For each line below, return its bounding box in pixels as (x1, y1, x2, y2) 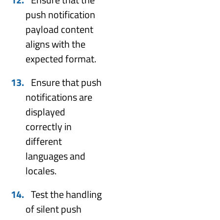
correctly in (26, 118, 72, 134)
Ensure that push (31, 74, 102, 90)
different (26, 133, 62, 149)
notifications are (26, 89, 93, 105)
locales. (26, 163, 57, 178)
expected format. (26, 51, 97, 66)
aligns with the (26, 36, 86, 52)
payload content (26, 21, 94, 37)
